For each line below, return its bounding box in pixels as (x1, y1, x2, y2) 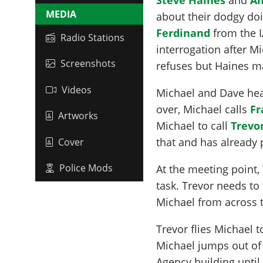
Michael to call (156, 118, 231, 133)
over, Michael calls (156, 102, 251, 116)
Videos (62, 83, 92, 96)
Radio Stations (60, 31, 124, 44)
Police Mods (59, 161, 113, 175)
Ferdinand (156, 25, 211, 40)
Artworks (58, 109, 98, 123)
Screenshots (60, 57, 116, 70)
